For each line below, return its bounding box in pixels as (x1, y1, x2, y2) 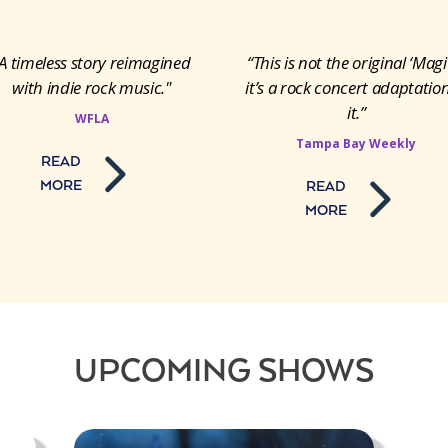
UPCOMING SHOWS (74, 354, 374, 391)
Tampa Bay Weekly (296, 134, 417, 152)
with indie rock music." (12, 75, 171, 99)
